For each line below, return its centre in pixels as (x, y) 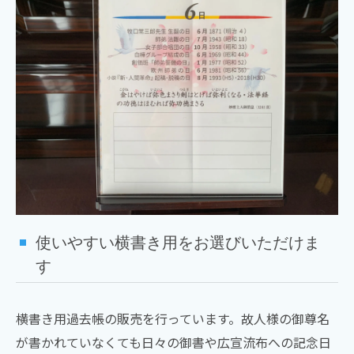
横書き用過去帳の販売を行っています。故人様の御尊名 (173, 318)
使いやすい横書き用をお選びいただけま (178, 243)
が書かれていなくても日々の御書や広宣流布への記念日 (173, 342)
